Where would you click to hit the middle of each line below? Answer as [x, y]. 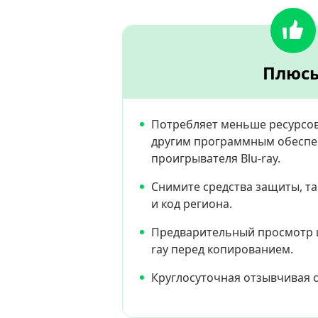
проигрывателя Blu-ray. [216, 158]
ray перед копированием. [222, 249]
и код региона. [192, 204]
